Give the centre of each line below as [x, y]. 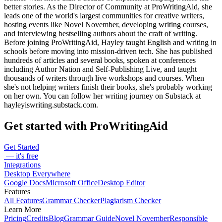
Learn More [23, 209]
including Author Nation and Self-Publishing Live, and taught [100, 69]
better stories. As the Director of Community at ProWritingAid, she [108, 6]
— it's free [21, 156]
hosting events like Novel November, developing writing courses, [106, 24]
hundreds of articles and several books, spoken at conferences [100, 60]
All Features [23, 200]
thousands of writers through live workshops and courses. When [104, 78]
